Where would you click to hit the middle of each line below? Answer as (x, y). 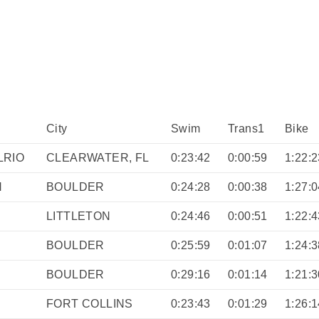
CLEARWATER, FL (98, 158)
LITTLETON (79, 216)
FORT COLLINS (90, 304)
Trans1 (246, 129)
